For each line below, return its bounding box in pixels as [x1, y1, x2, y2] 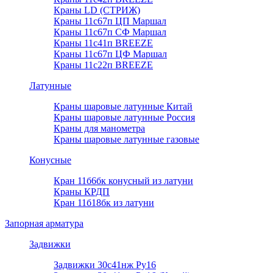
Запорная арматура [5, 218, 83, 229]
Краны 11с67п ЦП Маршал [54, 15, 166, 26]
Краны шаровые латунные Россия [54, 112, 195, 122]
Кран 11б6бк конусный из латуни [54, 175, 193, 186]
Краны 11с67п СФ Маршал [54, 26, 166, 37]
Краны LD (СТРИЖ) [54, 4, 140, 15]
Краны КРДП [54, 186, 110, 197]
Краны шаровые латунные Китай [54, 101, 193, 112]
